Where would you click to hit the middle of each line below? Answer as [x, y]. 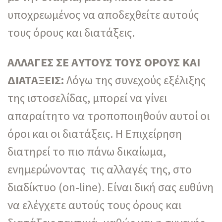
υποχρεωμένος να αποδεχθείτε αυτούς [103, 14]
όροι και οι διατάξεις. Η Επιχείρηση [95, 133]
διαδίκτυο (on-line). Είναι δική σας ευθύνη [111, 187]
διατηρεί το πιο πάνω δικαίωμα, [87, 151]
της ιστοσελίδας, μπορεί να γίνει [87, 98]
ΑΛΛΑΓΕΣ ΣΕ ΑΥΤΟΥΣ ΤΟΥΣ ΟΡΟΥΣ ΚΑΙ [104, 62]
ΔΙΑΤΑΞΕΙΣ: [36, 80]
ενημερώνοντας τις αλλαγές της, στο [100, 169]
